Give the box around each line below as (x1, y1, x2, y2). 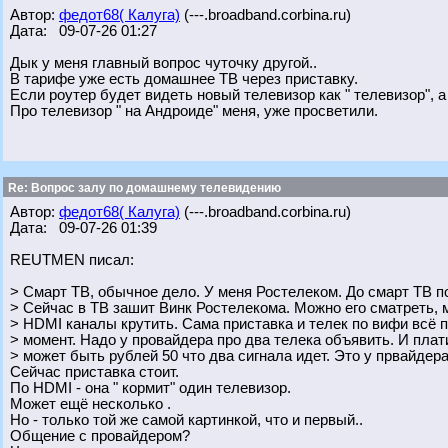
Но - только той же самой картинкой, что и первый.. (10, 412, 363, 428)
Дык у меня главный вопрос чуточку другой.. (10, 55, 317, 71)
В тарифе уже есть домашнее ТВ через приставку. (10, 71, 358, 87)
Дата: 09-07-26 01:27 (10, 23, 157, 39)
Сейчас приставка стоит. (10, 364, 179, 380)
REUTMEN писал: (10, 252, 134, 268)
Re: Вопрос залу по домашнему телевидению (5, 181, 281, 195)
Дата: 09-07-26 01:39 (10, 220, 157, 236)
